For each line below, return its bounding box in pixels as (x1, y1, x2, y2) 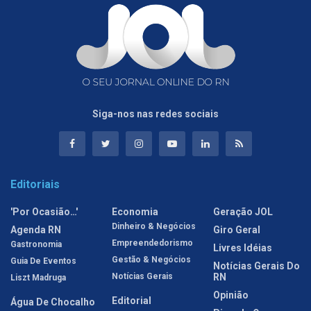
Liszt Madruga (10, 273, 66, 283)
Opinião (213, 289, 249, 301)
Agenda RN (10, 224, 61, 236)
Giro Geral (213, 224, 260, 236)
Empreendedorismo (112, 238, 193, 249)
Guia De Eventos (10, 256, 76, 267)
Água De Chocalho (10, 296, 95, 308)
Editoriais (10, 178, 60, 192)
